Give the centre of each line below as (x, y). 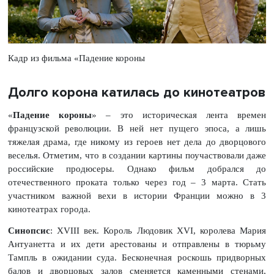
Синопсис (29, 230)
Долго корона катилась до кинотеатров (137, 93)
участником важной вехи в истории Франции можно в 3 (137, 196)
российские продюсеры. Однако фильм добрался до (137, 169)
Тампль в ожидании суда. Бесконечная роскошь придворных (137, 257)
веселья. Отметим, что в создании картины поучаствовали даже (137, 156)
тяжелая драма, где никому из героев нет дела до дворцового (137, 142)
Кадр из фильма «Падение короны (76, 58)
